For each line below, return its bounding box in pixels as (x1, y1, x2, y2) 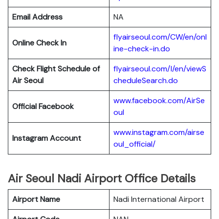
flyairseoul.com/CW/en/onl (113, 32, 207, 42)
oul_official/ (113, 139, 155, 149)
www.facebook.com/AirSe (113, 95, 205, 106)
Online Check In (12, 38, 66, 48)
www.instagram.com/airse (113, 127, 204, 137)
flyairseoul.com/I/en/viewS (113, 64, 206, 74)
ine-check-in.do (113, 44, 170, 54)
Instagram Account (12, 133, 81, 143)
